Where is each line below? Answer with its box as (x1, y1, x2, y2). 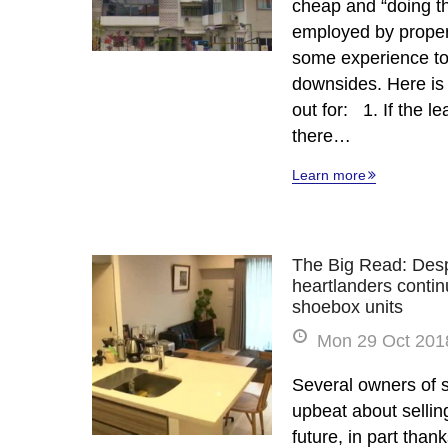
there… (292, 125, 351, 146)
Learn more (292, 167, 366, 184)
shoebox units (292, 297, 403, 318)
